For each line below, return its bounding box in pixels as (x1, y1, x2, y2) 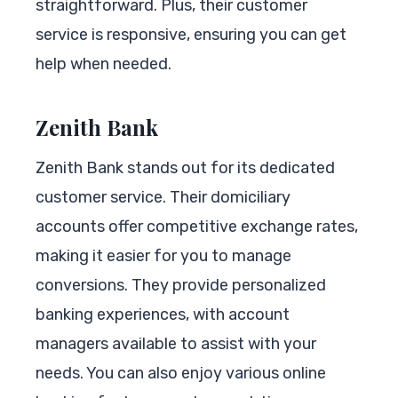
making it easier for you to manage (36, 245, 291, 266)
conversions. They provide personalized (36, 275, 326, 295)
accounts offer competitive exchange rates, (36, 216, 358, 236)
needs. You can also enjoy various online (36, 362, 326, 383)
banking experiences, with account (36, 304, 290, 324)
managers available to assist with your (36, 333, 316, 354)
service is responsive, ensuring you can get (36, 24, 346, 44)
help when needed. (36, 53, 171, 74)
